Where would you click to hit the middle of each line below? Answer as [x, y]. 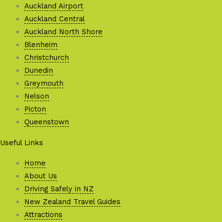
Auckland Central [54, 19]
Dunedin [38, 70]
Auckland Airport [54, 6]
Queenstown [46, 122]
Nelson [36, 96]
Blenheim [41, 44]
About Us [40, 176]
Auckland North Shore [63, 31]
